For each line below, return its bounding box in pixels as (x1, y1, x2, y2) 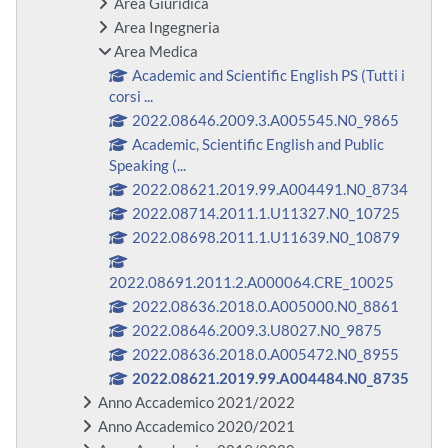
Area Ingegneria (114, 19, 220, 37)
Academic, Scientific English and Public (132, 136, 385, 154)
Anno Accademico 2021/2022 (98, 394, 295, 412)
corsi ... (109, 88, 153, 106)
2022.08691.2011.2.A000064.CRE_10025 (109, 274, 394, 292)
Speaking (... (109, 157, 186, 175)
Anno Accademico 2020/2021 (98, 418, 295, 436)
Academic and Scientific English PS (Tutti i (132, 67, 406, 85)
